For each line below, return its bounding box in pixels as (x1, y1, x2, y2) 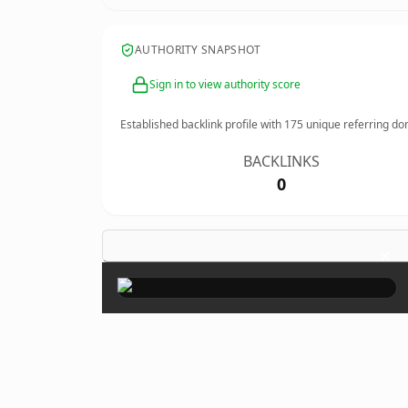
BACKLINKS (243, 151, 321, 171)
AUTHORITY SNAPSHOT (135, 42, 261, 57)
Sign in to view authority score (149, 76, 301, 92)
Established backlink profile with (120, 117, 284, 132)
